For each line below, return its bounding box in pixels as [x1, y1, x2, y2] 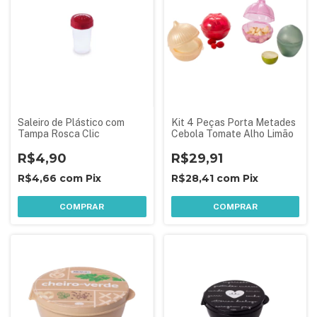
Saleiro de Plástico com [18, 116, 125, 128]
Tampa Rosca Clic [18, 127, 100, 139]
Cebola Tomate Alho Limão [171, 127, 294, 139]
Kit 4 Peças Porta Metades [171, 116, 296, 128]
